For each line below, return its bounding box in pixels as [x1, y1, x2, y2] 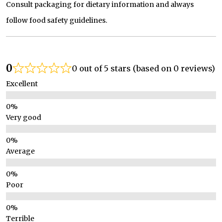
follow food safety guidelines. [6, 16, 107, 25]
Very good [6, 113, 41, 122]
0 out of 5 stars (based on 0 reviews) [72, 63, 215, 73]
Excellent [6, 79, 38, 88]
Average [6, 147, 35, 156]
